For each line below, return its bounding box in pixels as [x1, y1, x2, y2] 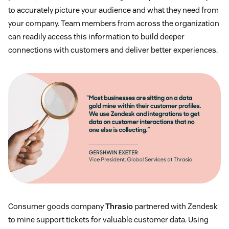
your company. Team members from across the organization [8, 18, 219, 28]
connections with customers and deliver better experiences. [8, 44, 218, 55]
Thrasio [105, 201, 133, 211]
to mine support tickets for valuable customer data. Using [8, 214, 209, 224]
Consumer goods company [8, 201, 105, 211]
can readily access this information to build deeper [8, 31, 185, 41]
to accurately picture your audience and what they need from [8, 5, 219, 15]
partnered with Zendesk [133, 201, 218, 211]
